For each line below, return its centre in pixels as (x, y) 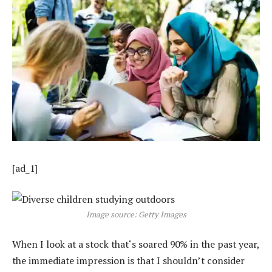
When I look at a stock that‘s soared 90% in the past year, (136, 244)
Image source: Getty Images (136, 215)
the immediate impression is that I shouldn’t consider (128, 260)
